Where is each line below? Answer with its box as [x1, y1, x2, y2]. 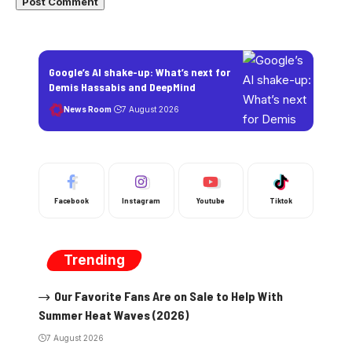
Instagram [122, 196, 161, 205]
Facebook [53, 196, 89, 205]
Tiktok [269, 196, 292, 205]
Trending [64, 252, 125, 268]
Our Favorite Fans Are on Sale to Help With [53, 288, 283, 303]
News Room [64, 104, 112, 114]
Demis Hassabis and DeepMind [49, 79, 196, 93]
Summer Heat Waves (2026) [38, 306, 189, 322]
